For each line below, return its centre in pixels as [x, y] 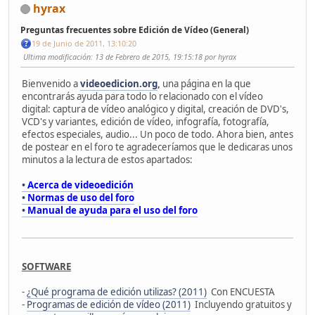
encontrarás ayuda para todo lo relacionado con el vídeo [142, 96]
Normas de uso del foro [81, 197]
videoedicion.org [119, 83]
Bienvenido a [51, 83]
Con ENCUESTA [241, 291]
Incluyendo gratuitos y [241, 304]
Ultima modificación [57, 57]
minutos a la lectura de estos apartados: [107, 159]
